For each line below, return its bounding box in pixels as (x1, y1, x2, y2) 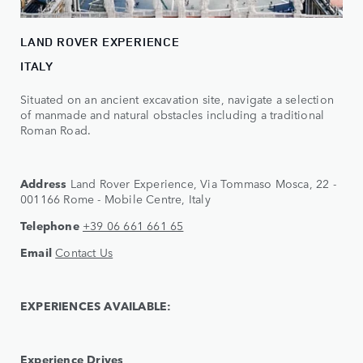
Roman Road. (20, 122, 92, 139)
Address (20, 175, 67, 192)
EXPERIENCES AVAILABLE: (20, 297, 172, 314)
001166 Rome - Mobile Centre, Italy (20, 190, 211, 207)
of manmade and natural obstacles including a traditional (20, 106, 325, 123)
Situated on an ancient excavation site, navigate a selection (20, 91, 335, 108)
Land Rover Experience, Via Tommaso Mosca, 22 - (66, 175, 336, 192)
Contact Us (55, 244, 113, 261)
